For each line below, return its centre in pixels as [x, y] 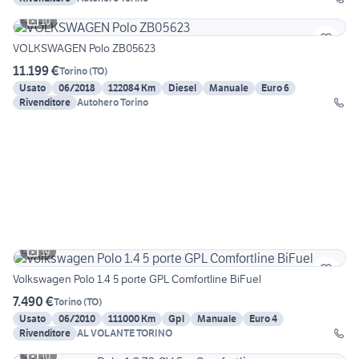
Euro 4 [263, 319]
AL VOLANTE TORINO [125, 333]
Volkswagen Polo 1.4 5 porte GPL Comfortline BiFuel [137, 279]
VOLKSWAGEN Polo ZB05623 [84, 48]
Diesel [182, 88]
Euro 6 [275, 88]
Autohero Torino [113, 103]
